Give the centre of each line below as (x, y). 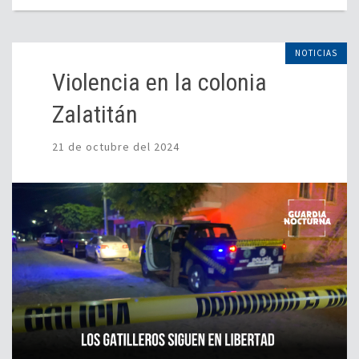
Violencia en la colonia (159, 83)
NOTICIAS (316, 53)
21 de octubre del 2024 (116, 147)
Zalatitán (95, 115)
